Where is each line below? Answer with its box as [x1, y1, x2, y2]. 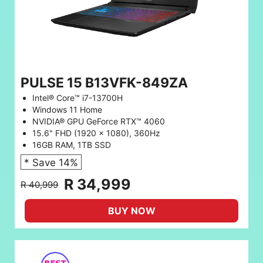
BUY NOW [107, 205, 156, 217]
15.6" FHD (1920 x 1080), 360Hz [32, 128, 160, 139]
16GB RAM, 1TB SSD [32, 140, 111, 150]
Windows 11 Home [32, 104, 102, 115]
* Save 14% [24, 157, 78, 169]
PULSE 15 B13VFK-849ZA [21, 75, 188, 92]
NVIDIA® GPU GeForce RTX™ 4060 [32, 116, 165, 127]
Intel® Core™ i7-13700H [32, 93, 123, 103]
